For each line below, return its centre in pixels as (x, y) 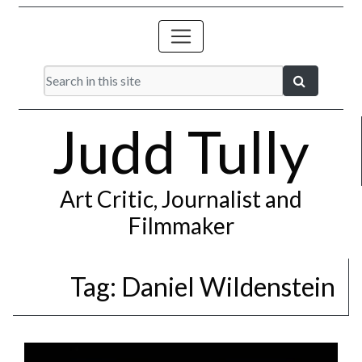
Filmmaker (181, 225)
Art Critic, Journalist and (181, 199)
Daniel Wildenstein (228, 286)
